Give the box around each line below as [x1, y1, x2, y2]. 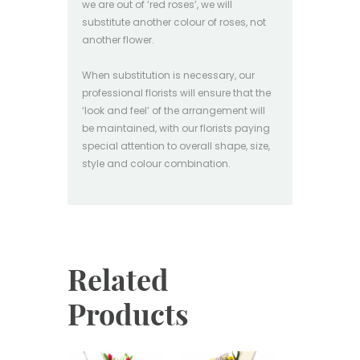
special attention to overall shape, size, [82, 139, 270, 153]
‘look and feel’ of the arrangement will [82, 104, 265, 117]
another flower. [82, 32, 154, 47]
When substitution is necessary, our [82, 68, 255, 82]
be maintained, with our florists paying [82, 121, 270, 135]
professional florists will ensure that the [82, 86, 271, 100]
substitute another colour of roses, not [82, 14, 266, 29]
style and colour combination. [82, 157, 231, 170]
